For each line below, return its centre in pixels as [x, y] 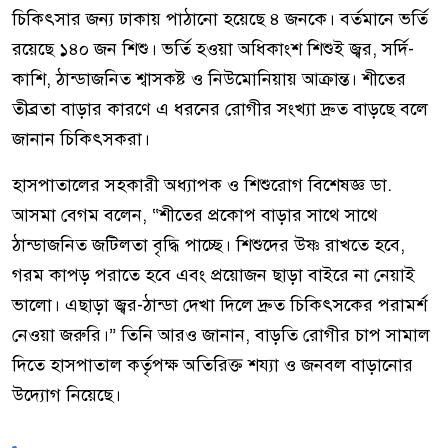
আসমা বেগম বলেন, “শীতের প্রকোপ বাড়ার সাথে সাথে [195, 215]
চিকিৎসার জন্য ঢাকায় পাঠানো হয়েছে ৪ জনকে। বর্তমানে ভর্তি [220, 19]
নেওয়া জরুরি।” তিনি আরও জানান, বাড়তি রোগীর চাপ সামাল [221, 335]
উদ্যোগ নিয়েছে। [66, 395]
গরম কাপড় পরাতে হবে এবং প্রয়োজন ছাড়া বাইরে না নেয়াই [213, 275]
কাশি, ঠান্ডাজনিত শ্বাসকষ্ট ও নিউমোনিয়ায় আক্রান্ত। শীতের [209, 79]
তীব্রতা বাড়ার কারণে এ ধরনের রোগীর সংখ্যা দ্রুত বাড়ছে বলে [220, 109]
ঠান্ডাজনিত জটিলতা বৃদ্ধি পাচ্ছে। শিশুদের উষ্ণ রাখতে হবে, [208, 245]
